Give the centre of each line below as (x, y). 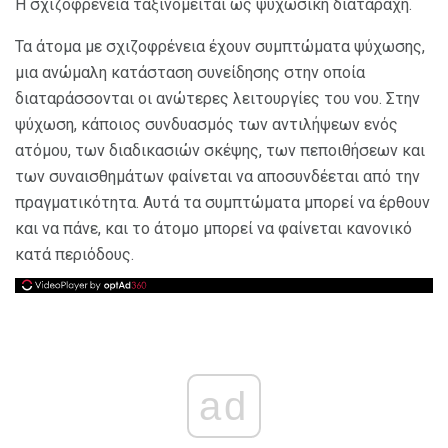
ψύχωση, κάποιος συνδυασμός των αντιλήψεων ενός (206, 125)
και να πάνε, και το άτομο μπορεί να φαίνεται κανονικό (213, 229)
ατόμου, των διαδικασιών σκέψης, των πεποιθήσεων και (220, 151)
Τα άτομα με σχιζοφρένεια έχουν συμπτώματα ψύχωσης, (220, 47)
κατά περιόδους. (74, 255)
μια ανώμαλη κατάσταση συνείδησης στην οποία (190, 73)
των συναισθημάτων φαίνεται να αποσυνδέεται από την (217, 177)
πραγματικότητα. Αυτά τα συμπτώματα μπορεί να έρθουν (222, 203)
